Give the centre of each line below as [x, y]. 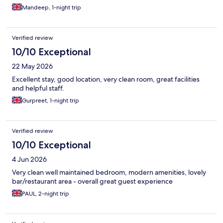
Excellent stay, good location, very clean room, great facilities [106, 79]
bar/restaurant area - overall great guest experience [92, 181]
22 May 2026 [32, 66]
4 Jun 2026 [29, 159]
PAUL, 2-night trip [46, 193]
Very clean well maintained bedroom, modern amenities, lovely [109, 172]
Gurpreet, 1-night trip [51, 100]
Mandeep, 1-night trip [52, 7]
